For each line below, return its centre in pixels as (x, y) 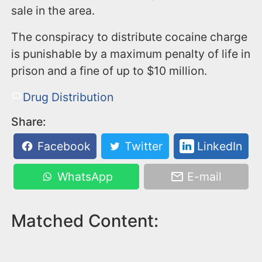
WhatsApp (83, 177)
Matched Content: (85, 220)
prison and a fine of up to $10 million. (109, 71)
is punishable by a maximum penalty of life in (131, 54)
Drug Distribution (68, 97)
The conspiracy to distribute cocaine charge (130, 37)
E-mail (203, 177)
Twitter (142, 146)
